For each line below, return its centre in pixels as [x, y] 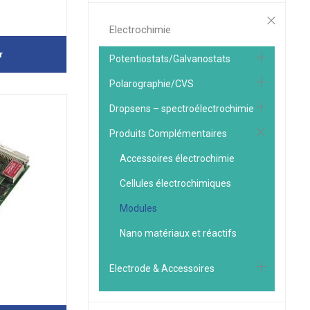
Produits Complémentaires [168, 134]
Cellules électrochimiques [175, 183]
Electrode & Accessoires [162, 268]
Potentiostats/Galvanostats [170, 59]
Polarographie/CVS [152, 84]
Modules [138, 208]
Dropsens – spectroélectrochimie [182, 109]
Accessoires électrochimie [177, 158]
